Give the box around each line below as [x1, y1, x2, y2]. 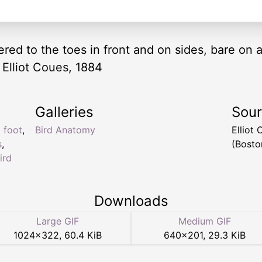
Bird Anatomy [35, 124, 95, 136]
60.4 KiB [64, 229, 102, 242]
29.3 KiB [208, 229, 246, 242]
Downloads [94, 192, 168, 210]
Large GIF [36, 215, 79, 227]
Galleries [35, 104, 94, 121]
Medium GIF [178, 215, 231, 227]
